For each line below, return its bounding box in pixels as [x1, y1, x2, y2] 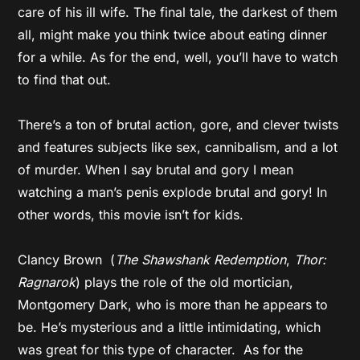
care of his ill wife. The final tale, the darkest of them [18, 4, 338, 20]
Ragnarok [18, 274, 76, 290]
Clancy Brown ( [18, 252, 116, 268]
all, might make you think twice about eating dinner [18, 27, 328, 43]
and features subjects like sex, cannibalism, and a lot [18, 139, 338, 155]
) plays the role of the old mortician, [76, 274, 294, 290]
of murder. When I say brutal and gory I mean [18, 162, 294, 178]
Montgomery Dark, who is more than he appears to [18, 297, 329, 313]
